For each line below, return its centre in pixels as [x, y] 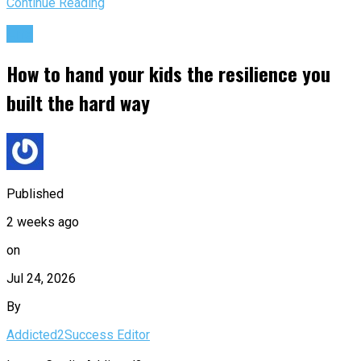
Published [35, 194]
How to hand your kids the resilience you [168, 74]
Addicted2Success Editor [78, 335]
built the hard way [78, 103]
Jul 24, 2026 [41, 279]
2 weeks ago [43, 222]
